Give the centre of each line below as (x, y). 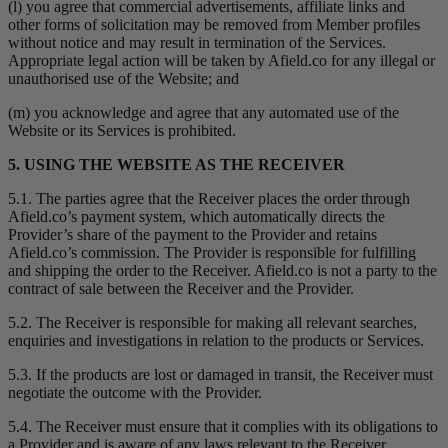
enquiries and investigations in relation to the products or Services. (216, 341)
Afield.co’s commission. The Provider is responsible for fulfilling (212, 253)
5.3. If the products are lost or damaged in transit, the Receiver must (220, 375)
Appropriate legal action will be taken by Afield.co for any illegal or (221, 61)
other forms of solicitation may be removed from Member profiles (214, 25)
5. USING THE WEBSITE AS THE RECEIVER (176, 165)
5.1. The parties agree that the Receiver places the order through (209, 199)
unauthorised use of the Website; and (123, 79)
